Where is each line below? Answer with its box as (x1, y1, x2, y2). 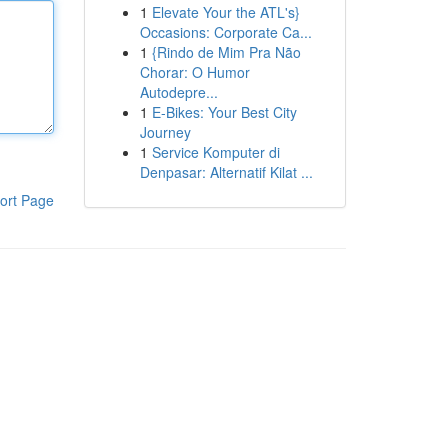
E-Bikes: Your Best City (151, 102, 297, 122)
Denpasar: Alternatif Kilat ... (139, 162, 313, 182)
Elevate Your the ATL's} (151, 2, 300, 22)
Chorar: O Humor (139, 62, 250, 82)
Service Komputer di (151, 142, 280, 162)
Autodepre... (139, 82, 218, 102)
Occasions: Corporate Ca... (139, 22, 312, 42)
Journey (139, 122, 191, 142)
